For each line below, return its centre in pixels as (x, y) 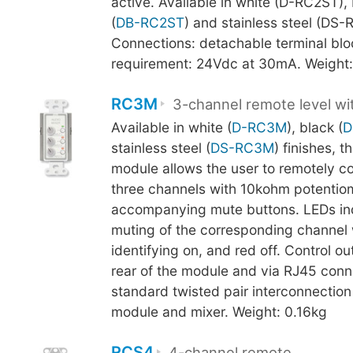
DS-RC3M (242, 147)
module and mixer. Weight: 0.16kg (219, 311)
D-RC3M (259, 127)
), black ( (314, 127)
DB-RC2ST (150, 22)
